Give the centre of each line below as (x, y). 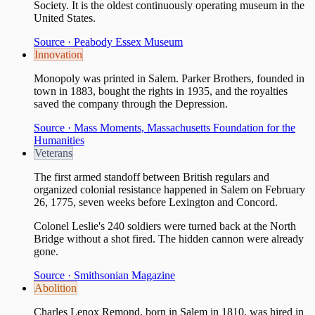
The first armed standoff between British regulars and (152, 176)
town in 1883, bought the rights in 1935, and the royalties (161, 91)
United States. (65, 18)
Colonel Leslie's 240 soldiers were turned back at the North (165, 226)
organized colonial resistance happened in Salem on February (169, 189)
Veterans (53, 153)
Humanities (59, 140)
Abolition (56, 288)
